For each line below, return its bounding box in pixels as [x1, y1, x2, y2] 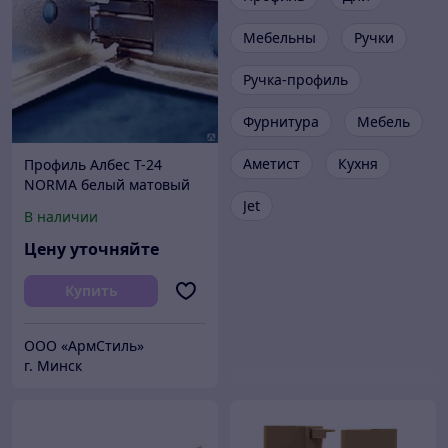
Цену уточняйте [24, 238, 159, 260]
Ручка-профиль [243, 70, 348, 89]
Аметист [243, 154, 300, 173]
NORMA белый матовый [24, 175, 190, 194]
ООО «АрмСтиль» [24, 336, 144, 355]
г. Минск [24, 356, 82, 375]
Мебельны [243, 28, 316, 47]
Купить [64, 281, 118, 300]
